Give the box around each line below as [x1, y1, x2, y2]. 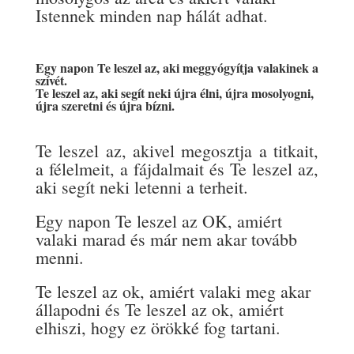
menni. [35, 245, 84, 269]
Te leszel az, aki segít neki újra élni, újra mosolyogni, [35, 83, 314, 102]
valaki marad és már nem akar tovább [35, 227, 297, 250]
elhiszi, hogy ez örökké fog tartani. [35, 315, 281, 339]
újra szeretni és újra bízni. [35, 96, 175, 115]
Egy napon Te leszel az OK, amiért [35, 209, 282, 232]
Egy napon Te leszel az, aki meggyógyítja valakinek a [35, 58, 318, 77]
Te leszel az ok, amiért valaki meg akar [35, 279, 311, 303]
